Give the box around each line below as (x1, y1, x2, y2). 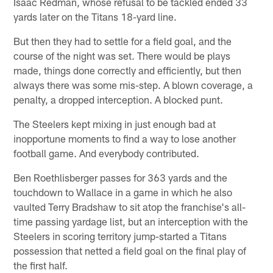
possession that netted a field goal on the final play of (13, 244, 247, 257)
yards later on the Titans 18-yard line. (13, 10, 177, 23)
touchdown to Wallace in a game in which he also (13, 185, 233, 198)
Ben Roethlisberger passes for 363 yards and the (13, 171, 228, 183)
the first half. (13, 258, 68, 271)
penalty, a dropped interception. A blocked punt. (13, 93, 224, 105)
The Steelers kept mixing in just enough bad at (13, 117, 216, 130)
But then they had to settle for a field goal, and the (13, 34, 232, 47)
